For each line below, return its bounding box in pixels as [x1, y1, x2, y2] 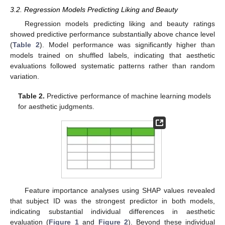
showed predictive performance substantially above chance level [10, 30, 215, 39]
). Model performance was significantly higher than [40, 41, 215, 49]
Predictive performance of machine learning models [45, 91, 211, 100]
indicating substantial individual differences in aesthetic [10, 207, 215, 216]
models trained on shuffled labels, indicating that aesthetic [10, 51, 215, 60]
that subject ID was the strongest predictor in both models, [10, 197, 215, 205]
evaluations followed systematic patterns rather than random [10, 62, 215, 70]
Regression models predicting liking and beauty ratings [24, 20, 215, 28]
